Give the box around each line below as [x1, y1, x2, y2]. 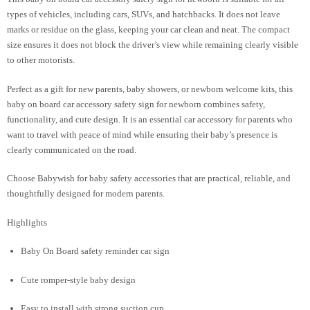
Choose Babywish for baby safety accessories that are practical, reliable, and [7, 173, 291, 184]
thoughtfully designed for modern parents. [7, 188, 165, 199]
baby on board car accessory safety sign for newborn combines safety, [7, 98, 265, 109]
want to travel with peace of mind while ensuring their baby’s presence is [7, 129, 277, 140]
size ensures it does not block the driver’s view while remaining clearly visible [7, 39, 298, 51]
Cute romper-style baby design [21, 274, 136, 285]
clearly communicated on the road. [7, 144, 136, 155]
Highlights [7, 217, 47, 228]
